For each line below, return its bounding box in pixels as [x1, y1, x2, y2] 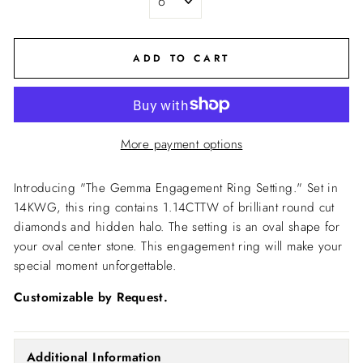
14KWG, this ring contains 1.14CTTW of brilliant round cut [14, 199, 335, 217]
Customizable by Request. [14, 288, 169, 307]
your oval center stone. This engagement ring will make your [14, 237, 343, 256]
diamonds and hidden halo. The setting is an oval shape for [14, 218, 340, 237]
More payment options [120, 135, 243, 154]
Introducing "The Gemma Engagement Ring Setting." [14, 179, 307, 198]
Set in [306, 179, 339, 198]
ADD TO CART [133, 50, 230, 66]
